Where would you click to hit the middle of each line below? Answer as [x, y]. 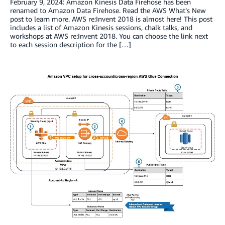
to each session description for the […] [71, 45]
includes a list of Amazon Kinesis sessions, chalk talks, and [101, 28]
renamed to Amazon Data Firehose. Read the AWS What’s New [108, 11]
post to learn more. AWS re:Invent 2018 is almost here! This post [111, 19]
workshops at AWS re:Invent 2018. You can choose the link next [109, 36]
